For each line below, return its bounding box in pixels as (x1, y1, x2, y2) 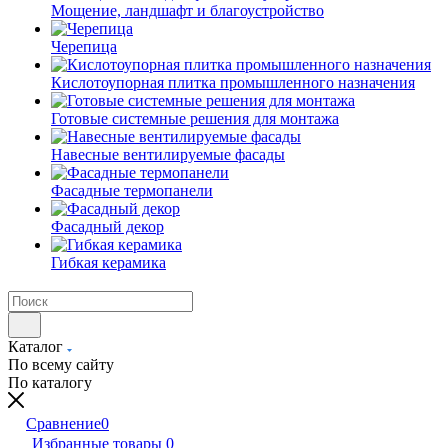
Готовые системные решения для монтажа (51, 110, 339, 127)
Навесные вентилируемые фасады (51, 146, 285, 163)
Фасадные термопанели (51, 182, 213, 199)
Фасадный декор (51, 218, 164, 235)
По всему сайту (8, 356, 114, 373)
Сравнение (26, 415, 101, 432)
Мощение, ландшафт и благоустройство (51, 2, 324, 19)
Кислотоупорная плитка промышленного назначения (51, 74, 415, 91)
